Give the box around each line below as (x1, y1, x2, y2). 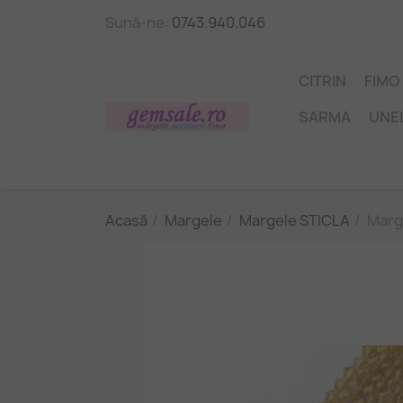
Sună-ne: (105, 13, 172, 32)
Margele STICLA (239, 210, 350, 230)
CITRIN (299, 71, 346, 91)
